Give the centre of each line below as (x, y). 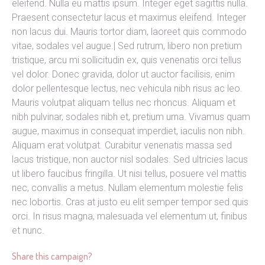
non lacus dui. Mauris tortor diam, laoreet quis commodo (129, 32)
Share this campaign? (52, 256)
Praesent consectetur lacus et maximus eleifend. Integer (129, 18)
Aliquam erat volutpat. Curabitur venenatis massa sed (122, 146)
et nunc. (28, 231)
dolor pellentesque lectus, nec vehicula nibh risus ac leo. (127, 89)
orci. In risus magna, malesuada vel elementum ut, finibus (130, 216)
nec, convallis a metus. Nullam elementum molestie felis (127, 188)
